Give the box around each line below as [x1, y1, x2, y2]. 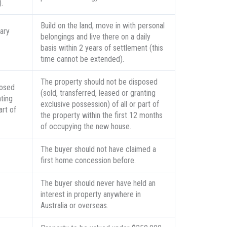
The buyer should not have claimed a [40, 144, 156, 155]
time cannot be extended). [40, 54, 124, 64]
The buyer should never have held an [40, 178, 156, 188]
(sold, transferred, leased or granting [40, 88, 156, 98]
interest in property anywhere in [40, 190, 141, 200]
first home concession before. [40, 156, 136, 166]
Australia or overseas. [40, 201, 108, 211]
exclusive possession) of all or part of [40, 99, 159, 109]
